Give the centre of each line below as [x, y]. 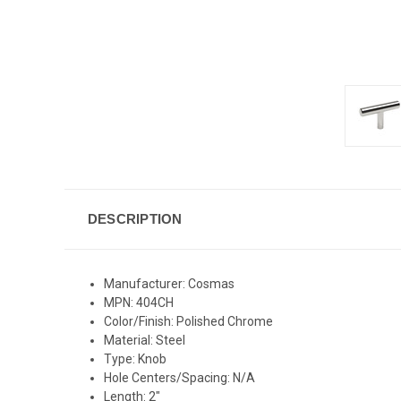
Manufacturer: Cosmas [170, 283]
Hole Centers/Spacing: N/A [180, 377]
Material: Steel [146, 340]
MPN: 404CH [139, 302]
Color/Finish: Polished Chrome [189, 321]
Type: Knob [136, 358]
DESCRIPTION [135, 218]
